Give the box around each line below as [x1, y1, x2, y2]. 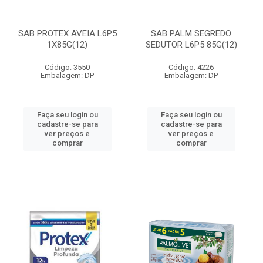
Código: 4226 [168, 63, 214, 72]
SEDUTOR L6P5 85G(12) [145, 39, 237, 50]
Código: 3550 [45, 63, 90, 72]
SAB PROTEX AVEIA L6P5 [18, 28, 117, 39]
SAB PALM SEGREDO [151, 28, 231, 39]
